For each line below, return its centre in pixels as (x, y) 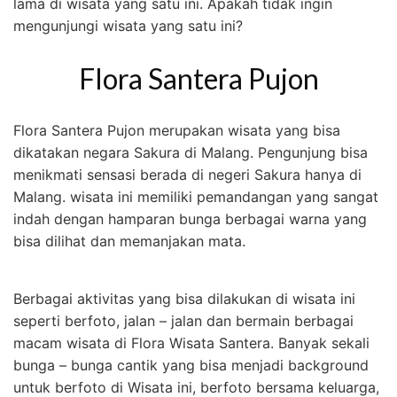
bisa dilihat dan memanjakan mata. (129, 241)
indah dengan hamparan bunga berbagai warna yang (190, 219)
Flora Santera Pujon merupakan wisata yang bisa (177, 131)
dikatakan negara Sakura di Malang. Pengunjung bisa (191, 153)
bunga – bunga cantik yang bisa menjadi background (191, 366)
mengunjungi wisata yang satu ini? (128, 25)
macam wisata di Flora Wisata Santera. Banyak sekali (191, 343)
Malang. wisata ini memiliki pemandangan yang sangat (196, 197)
